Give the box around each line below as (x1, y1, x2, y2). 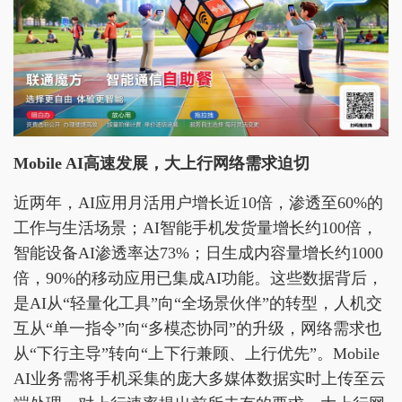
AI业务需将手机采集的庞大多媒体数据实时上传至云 (13, 370, 386, 389)
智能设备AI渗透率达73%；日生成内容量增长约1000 (13, 244, 383, 263)
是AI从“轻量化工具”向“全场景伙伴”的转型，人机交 (13, 294, 382, 313)
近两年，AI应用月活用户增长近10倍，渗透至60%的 (13, 194, 383, 213)
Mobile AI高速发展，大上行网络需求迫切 (13, 154, 310, 173)
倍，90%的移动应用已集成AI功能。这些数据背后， (13, 269, 383, 288)
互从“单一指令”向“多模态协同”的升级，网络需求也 (13, 319, 381, 338)
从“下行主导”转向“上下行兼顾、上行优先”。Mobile (13, 345, 380, 363)
